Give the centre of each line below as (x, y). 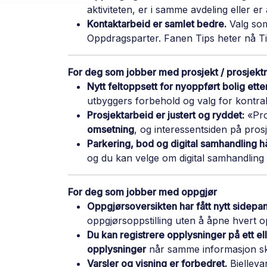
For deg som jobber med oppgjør (142, 192)
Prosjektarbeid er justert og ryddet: (166, 115)
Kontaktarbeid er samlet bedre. (157, 24)
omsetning (111, 129)
